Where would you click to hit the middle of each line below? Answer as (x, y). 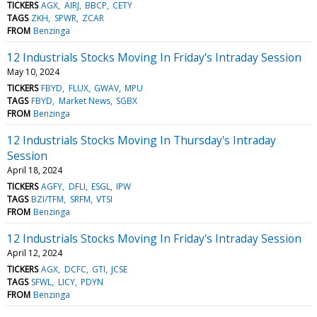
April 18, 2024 (35, 170)
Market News (84, 100)
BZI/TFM (48, 199)
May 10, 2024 (33, 71)
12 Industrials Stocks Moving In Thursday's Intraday (142, 140)
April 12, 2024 (35, 253)
